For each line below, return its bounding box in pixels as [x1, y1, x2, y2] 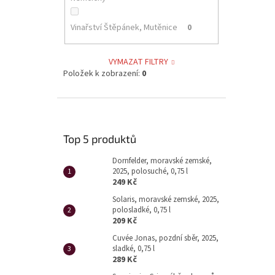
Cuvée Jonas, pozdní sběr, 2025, [112, 232, 219, 244]
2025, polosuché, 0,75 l [112, 165, 188, 177]
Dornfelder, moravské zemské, [112, 155, 212, 166]
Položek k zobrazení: [63, 67, 142, 80]
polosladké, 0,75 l [112, 204, 171, 215]
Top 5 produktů [63, 131, 136, 145]
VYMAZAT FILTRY [109, 55, 169, 68]
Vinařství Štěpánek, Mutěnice [70, 21, 177, 34]
